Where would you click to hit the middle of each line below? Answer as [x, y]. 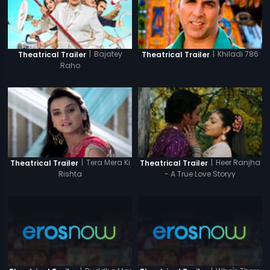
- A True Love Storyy [200, 174]
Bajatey [108, 54]
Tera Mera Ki [108, 163]
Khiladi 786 [238, 54]
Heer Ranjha [238, 163]
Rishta [70, 174]
